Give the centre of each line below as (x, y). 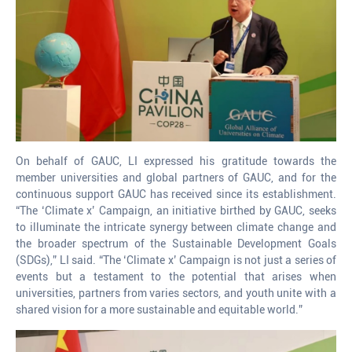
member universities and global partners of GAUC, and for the (176, 177)
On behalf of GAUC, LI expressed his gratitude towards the (176, 161)
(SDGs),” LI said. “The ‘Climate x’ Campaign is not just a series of (176, 260)
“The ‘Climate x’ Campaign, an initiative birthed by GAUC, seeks (176, 210)
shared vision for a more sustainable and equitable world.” (159, 309)
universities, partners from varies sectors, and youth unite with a (176, 293)
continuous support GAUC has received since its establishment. (176, 194)
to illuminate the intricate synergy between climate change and (176, 227)
